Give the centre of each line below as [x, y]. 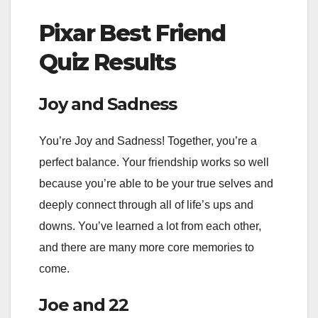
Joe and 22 [84, 305]
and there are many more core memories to [147, 248]
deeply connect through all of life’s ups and [146, 205]
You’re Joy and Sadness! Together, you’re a [148, 141]
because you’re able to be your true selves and [156, 184]
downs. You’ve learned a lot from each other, [150, 226]
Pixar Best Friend [132, 33]
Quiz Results [108, 62]
